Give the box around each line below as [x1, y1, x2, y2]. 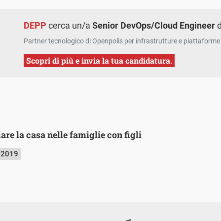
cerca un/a [46, 20, 93, 31]
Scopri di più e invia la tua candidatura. [26, 55, 173, 66]
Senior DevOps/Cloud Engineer [92, 20, 216, 31]
